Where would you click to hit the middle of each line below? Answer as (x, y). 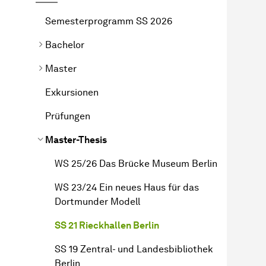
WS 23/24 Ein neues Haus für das (127, 187)
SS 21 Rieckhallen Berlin (107, 225)
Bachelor (65, 45)
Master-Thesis (76, 140)
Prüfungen (68, 116)
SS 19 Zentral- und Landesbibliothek (134, 249)
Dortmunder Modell (97, 201)
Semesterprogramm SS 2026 (109, 21)
